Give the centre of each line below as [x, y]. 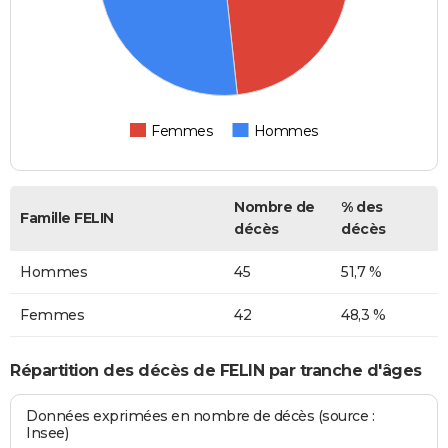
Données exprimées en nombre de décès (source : [200, 416]
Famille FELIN [67, 218]
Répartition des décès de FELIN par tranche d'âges [216, 370]
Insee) [47, 433]
